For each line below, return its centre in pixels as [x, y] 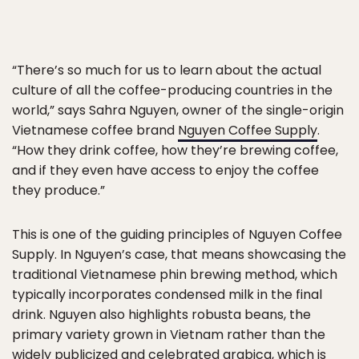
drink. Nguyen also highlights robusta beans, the [161, 315]
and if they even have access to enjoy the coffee [165, 170]
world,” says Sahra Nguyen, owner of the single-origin [178, 110]
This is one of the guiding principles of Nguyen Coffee [177, 234]
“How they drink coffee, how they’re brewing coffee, [175, 150]
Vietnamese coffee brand [95, 130]
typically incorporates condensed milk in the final [167, 294]
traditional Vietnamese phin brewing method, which [175, 274]
